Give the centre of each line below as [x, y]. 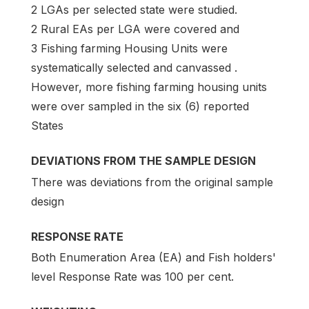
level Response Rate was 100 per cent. [132, 276]
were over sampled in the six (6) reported [140, 107]
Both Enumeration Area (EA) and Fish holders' [153, 257]
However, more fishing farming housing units [149, 87]
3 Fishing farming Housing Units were [129, 49]
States [47, 126]
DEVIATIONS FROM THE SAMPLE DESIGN [143, 161]
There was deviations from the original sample [152, 182]
